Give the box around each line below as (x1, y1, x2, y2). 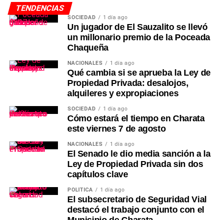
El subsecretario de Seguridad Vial (67, 194, 207, 204)
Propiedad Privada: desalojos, (67, 78, 189, 88)
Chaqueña (67, 42, 109, 53)
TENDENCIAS (14, 3, 66, 13)
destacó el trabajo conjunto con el (67, 204, 204, 215)
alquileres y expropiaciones (67, 88, 179, 98)
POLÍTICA (67, 186, 93, 193)
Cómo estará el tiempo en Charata (67, 113, 205, 123)
